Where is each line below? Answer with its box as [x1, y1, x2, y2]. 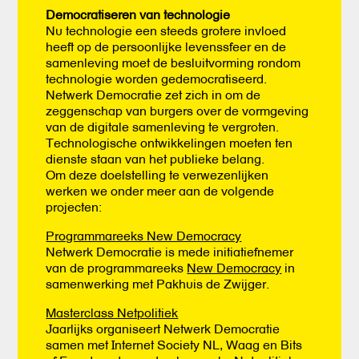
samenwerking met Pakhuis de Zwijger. [46, 275, 270, 292]
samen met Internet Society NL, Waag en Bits [46, 336, 303, 353]
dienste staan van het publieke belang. [46, 150, 265, 167]
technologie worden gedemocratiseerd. [46, 70, 268, 87]
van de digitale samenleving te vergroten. [46, 118, 280, 135]
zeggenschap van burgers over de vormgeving [46, 102, 309, 119]
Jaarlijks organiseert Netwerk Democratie [46, 320, 280, 337]
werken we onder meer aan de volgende [46, 182, 275, 199]
